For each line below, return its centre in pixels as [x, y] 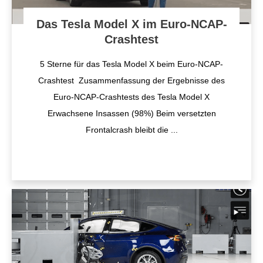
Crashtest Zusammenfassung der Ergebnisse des [131, 80]
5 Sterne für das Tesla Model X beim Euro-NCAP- [131, 64]
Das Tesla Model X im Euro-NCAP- [131, 24]
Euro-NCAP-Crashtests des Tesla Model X [131, 97]
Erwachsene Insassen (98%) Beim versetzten [131, 113]
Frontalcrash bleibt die [128, 130]
